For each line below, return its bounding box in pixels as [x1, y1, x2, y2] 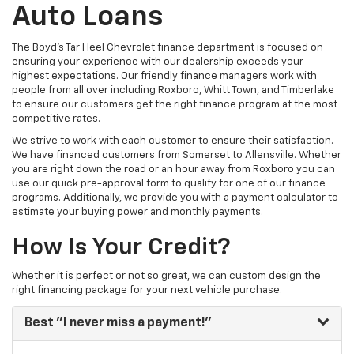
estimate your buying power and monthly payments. [12, 207, 263, 218]
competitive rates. [12, 114, 100, 125]
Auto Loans [12, 3, 163, 32]
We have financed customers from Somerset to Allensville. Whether [12, 150, 341, 161]
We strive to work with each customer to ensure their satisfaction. [12, 136, 333, 147]
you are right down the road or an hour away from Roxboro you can [12, 164, 335, 175]
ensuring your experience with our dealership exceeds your [12, 57, 303, 68]
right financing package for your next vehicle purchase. [12, 285, 282, 296]
